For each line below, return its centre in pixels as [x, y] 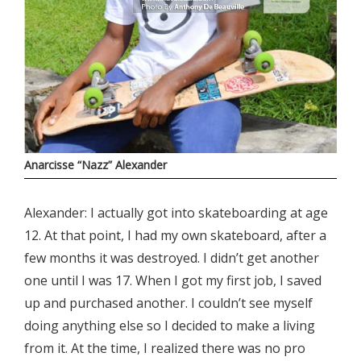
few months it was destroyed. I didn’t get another [172, 257]
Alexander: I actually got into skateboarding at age [176, 212]
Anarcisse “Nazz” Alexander [95, 164]
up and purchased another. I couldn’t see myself [168, 303]
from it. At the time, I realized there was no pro [165, 348]
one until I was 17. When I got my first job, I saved [173, 280]
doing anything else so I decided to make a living [170, 325]
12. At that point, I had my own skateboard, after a [175, 235]
